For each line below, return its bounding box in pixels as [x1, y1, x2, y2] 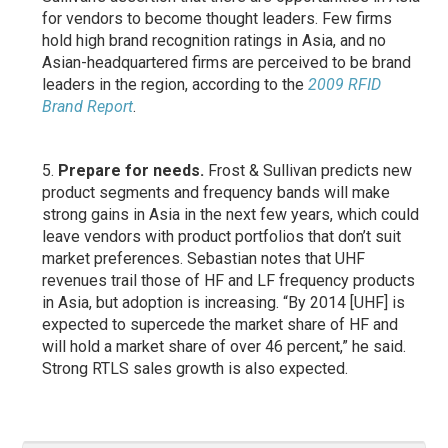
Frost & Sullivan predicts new [204, 160, 413, 180]
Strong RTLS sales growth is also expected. [42, 358, 349, 378]
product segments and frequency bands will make [42, 182, 391, 202]
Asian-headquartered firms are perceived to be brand [42, 52, 412, 72]
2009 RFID [308, 74, 382, 94]
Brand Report [42, 96, 134, 116]
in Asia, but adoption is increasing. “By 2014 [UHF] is [42, 292, 406, 312]
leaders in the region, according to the [42, 74, 309, 94]
